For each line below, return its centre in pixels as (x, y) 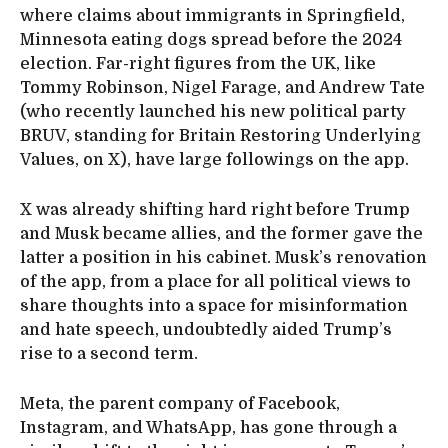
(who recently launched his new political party (213, 111)
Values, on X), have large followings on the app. (214, 159)
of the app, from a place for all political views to (215, 281)
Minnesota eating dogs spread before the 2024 (211, 39)
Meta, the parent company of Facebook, (180, 403)
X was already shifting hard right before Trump (215, 209)
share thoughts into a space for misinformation (214, 305)
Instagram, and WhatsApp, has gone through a (208, 427)
